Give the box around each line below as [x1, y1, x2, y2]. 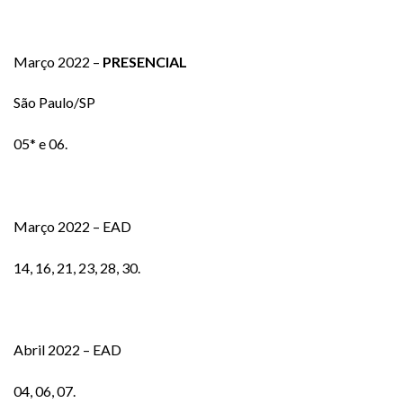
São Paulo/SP [13, 94, 95, 112]
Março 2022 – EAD [13, 217, 131, 235]
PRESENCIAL [103, 52, 187, 70]
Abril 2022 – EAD [13, 341, 121, 359]
